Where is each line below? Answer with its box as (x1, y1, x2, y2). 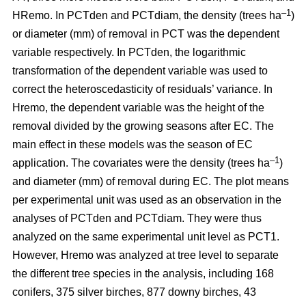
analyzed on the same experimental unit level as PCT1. (12, 230, 279, 242)
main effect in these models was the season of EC (12, 138, 253, 150)
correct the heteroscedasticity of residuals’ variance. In (12, 83, 273, 95)
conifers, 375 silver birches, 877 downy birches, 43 (12, 286, 256, 298)
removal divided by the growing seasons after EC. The (12, 120, 274, 132)
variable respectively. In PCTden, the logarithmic (12, 46, 246, 58)
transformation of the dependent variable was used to (12, 64, 268, 76)
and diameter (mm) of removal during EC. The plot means (12, 175, 289, 187)
